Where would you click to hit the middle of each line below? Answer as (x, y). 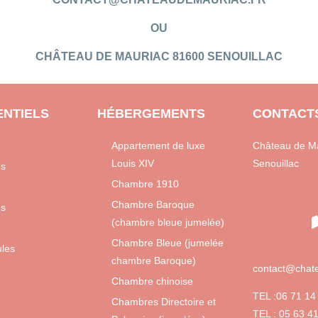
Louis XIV (132, 163)
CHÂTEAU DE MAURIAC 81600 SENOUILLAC (159, 56)
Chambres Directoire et (163, 301)
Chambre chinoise (152, 281)
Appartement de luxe (158, 145)
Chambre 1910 (145, 183)
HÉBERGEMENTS (151, 113)
